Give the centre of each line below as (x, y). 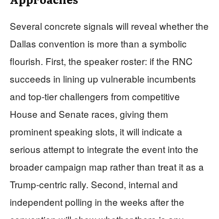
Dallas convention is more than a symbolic (98, 43)
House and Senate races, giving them (89, 113)
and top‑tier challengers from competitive (95, 96)
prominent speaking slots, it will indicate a (96, 131)
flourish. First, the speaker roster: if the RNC (101, 61)
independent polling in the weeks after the (97, 201)
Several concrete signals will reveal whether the (109, 25)
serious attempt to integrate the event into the (104, 149)
